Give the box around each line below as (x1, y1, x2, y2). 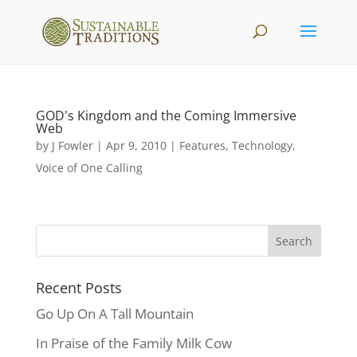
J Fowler (51, 138, 93, 153)
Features (178, 138, 226, 153)
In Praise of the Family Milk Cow (35, 333, 232, 352)
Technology (231, 138, 292, 153)
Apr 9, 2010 (105, 138, 167, 153)
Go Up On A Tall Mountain (35, 304, 194, 323)
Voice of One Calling (35, 160, 143, 175)
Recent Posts (35, 278, 122, 297)
